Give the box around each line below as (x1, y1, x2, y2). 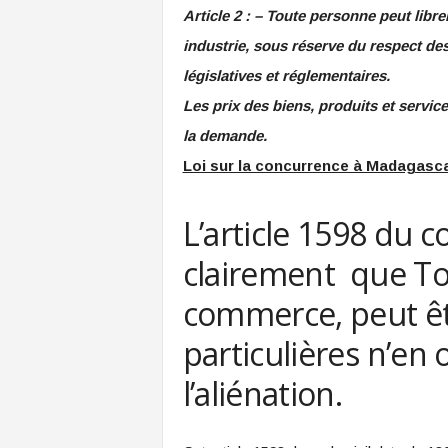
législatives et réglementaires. (182, 67, 390, 84)
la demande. (182, 127, 267, 144)
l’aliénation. (182, 372, 343, 415)
